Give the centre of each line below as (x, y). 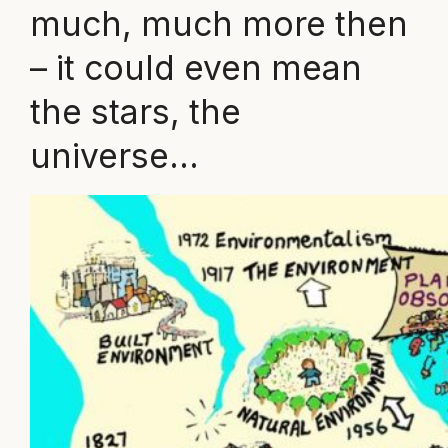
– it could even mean (195, 67)
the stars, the (135, 111)
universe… (114, 155)
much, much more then (218, 23)
